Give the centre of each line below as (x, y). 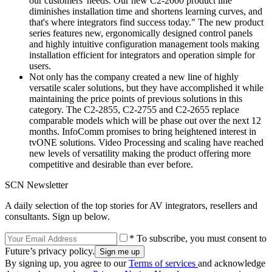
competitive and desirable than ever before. (111, 164)
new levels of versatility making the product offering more (140, 153)
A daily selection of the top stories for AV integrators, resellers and (131, 205)
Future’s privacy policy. (50, 251)
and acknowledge (232, 263)
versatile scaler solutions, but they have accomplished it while (146, 87)
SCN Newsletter (36, 185)
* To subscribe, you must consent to (198, 238)
